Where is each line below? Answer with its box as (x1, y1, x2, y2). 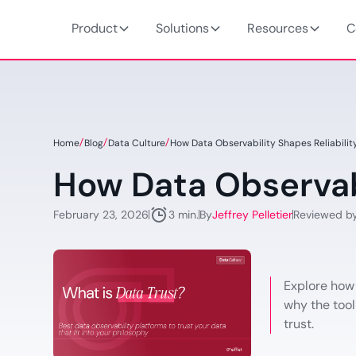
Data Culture (108, 137, 166, 149)
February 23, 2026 (53, 207, 149, 222)
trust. (284, 315, 315, 332)
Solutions (155, 20, 209, 37)
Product (71, 20, 118, 37)
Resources (246, 20, 308, 37)
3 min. (168, 207, 199, 222)
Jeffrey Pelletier (212, 207, 293, 222)
